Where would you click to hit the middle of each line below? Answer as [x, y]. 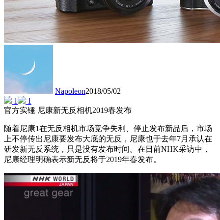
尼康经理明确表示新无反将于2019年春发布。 [82, 160]
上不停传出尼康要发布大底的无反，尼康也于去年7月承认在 [108, 139]
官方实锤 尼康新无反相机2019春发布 [68, 110]
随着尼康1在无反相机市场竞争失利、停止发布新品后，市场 [108, 129]
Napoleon [70, 91]
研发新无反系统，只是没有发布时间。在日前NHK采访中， [107, 149]
